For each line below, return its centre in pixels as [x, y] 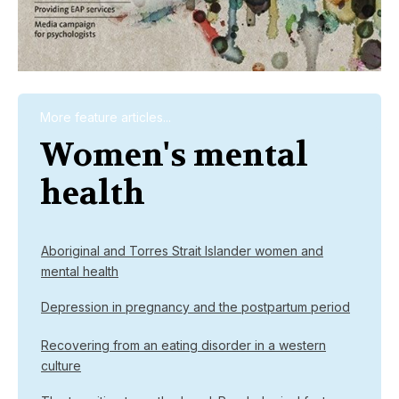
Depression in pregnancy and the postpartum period [195, 307]
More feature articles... [106, 118]
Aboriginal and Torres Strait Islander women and [182, 251]
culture [61, 366]
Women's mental [174, 155]
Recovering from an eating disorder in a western [183, 346]
